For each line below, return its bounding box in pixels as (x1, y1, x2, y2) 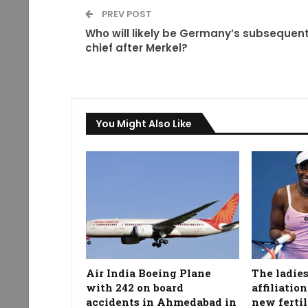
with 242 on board (85, 280, 184, 295)
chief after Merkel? (85, 40, 188, 55)
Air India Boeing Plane (85, 266, 211, 280)
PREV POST (99, 7, 152, 21)
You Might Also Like (96, 116, 192, 131)
